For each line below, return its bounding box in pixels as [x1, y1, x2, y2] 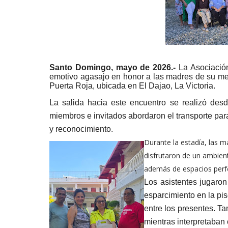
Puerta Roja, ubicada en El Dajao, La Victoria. [49, 81, 215, 90]
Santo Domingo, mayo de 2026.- [49, 63, 176, 72]
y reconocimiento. [49, 124, 113, 133]
